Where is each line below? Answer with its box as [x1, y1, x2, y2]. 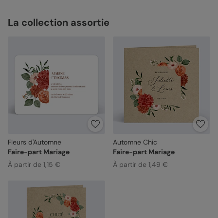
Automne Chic [112, 137, 157, 146]
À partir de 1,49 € [112, 160, 168, 169]
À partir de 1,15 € [8, 160, 60, 169]
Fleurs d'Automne [8, 137, 61, 146]
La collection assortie [8, 16, 109, 29]
